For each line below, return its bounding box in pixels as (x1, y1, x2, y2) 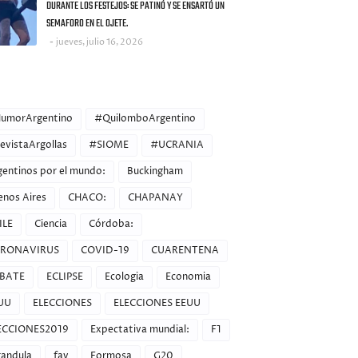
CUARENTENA (150, 244, 219, 257)
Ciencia (34, 217, 67, 231)
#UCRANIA (149, 138, 204, 152)
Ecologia (104, 270, 144, 284)
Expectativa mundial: (89, 323, 189, 336)
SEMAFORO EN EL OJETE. (46, 15, 128, 32)
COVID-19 (80, 244, 129, 257)
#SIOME (88, 138, 129, 152)
